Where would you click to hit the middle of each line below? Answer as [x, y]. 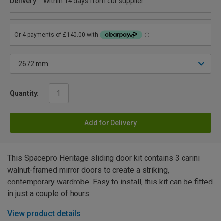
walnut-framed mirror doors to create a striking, [88, 170]
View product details [44, 214]
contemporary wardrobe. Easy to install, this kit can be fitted [110, 182]
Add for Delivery [110, 123]
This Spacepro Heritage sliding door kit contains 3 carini [104, 158]
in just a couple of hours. [49, 194]
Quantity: [24, 93]
